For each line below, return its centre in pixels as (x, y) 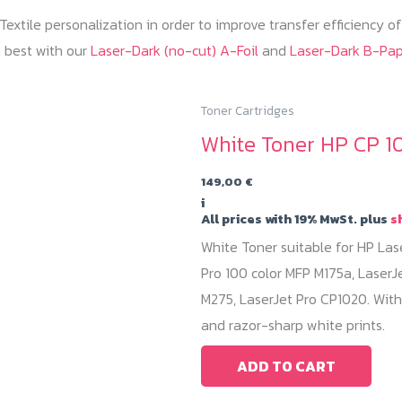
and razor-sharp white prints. (293, 324)
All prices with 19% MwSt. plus (296, 219)
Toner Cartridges (248, 111)
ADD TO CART (286, 366)
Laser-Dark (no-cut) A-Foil (175, 51)
